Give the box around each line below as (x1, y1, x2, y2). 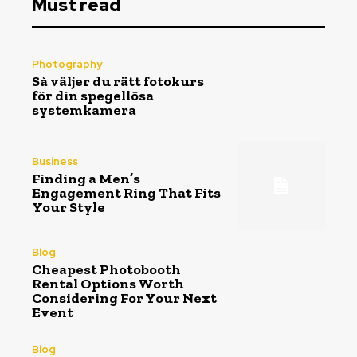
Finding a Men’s (32, 170, 140, 188)
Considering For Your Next (32, 288, 217, 307)
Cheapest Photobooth (32, 260, 181, 278)
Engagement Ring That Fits (32, 184, 221, 202)
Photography (32, 57, 102, 72)
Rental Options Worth (32, 274, 184, 292)
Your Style (32, 198, 105, 217)
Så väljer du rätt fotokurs (32, 73, 204, 91)
